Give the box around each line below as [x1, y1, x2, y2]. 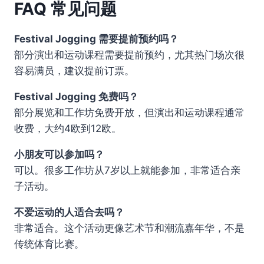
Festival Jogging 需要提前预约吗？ [14, 33, 179, 45]
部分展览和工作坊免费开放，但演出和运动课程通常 [14, 107, 245, 118]
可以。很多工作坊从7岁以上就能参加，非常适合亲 [14, 164, 240, 176]
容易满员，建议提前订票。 [14, 65, 134, 77]
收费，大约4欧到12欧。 [14, 123, 121, 134]
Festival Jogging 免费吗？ [14, 91, 138, 103]
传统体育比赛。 [14, 238, 84, 250]
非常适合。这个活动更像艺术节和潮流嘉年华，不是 [14, 222, 245, 234]
